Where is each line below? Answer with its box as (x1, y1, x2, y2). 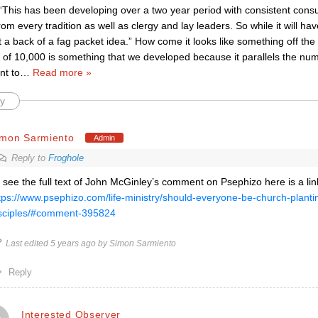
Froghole (48, 153, 84, 163)
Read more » (32, 67, 92, 78)
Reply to (11, 153, 48, 163)
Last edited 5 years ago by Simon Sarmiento (5, 238, 176, 248)
